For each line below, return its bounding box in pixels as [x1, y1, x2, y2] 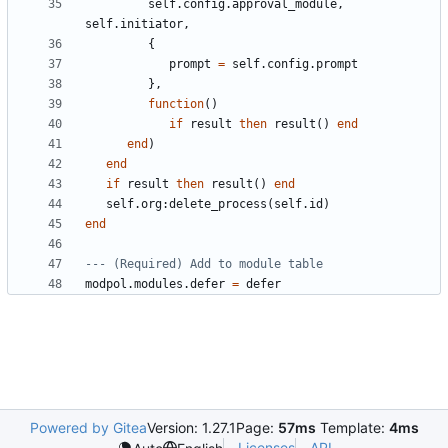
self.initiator [85, 17, 183, 32]
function [148, 97, 204, 112]
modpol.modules [85, 277, 183, 292]
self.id [274, 197, 323, 212]
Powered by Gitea [29, 419, 147, 436]
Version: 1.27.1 [146, 419, 236, 436]
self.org [106, 197, 162, 212]
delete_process [169, 197, 267, 212]
